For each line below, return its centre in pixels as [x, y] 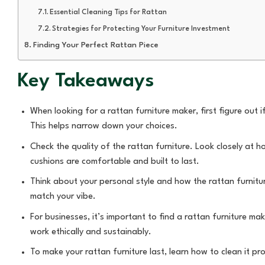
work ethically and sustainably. [91, 232]
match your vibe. [63, 197]
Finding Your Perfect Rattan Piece [96, 45]
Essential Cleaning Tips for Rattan [109, 12]
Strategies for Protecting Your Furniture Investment [141, 29]
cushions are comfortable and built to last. [114, 161]
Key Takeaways [86, 81]
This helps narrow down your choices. [104, 126]
